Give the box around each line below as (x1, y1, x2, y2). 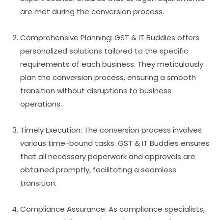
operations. (20, 99, 62, 110)
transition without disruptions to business (20, 85, 172, 96)
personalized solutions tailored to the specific (20, 46, 189, 56)
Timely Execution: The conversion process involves (20, 125, 202, 136)
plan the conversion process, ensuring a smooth (20, 72, 196, 83)
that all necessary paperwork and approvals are (20, 151, 196, 162)
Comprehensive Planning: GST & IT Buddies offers (20, 32, 200, 43)
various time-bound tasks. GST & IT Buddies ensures (20, 138, 210, 149)
